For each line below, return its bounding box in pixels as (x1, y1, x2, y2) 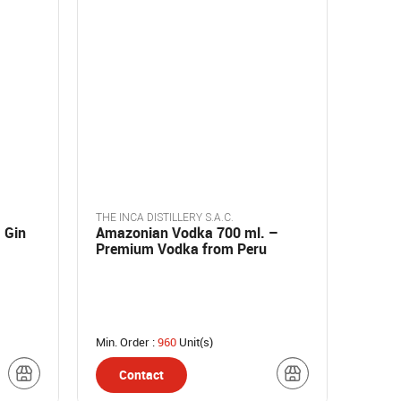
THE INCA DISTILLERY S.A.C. (96, 211, 234, 224)
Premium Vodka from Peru (96, 239, 267, 259)
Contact (119, 366, 164, 383)
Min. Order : (96, 334, 158, 350)
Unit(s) (176, 334, 213, 350)
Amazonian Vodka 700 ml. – (96, 223, 278, 243)
